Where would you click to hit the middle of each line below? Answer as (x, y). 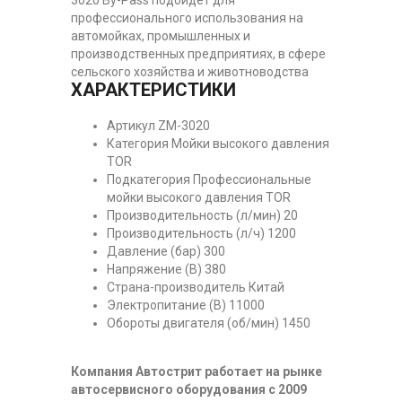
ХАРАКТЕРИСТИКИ (153, 89)
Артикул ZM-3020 (160, 125)
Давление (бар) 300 (166, 251)
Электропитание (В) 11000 (186, 305)
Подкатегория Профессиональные (209, 179)
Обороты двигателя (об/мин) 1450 (209, 323)
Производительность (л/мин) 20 (202, 215)
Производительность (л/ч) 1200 (201, 233)
